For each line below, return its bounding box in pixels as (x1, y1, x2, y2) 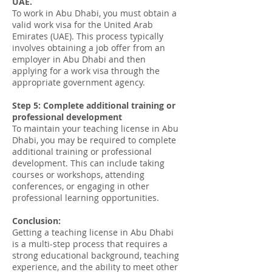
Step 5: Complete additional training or (12, 100, 175, 111)
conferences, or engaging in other (12, 180, 149, 192)
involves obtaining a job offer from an (12, 42, 165, 53)
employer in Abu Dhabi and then (12, 53, 146, 65)
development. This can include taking (12, 157, 165, 169)
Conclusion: (12, 215, 61, 226)
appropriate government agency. (12, 76, 145, 88)
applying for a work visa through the (12, 65, 160, 76)
